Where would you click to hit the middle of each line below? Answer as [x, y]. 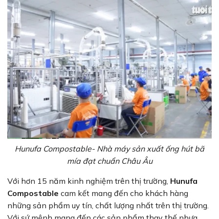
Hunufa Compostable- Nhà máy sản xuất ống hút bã [109, 148]
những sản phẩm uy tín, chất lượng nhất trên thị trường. [108, 205]
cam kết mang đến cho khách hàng [123, 193]
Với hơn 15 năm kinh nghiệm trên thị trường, [89, 181]
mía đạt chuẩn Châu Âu [109, 161]
